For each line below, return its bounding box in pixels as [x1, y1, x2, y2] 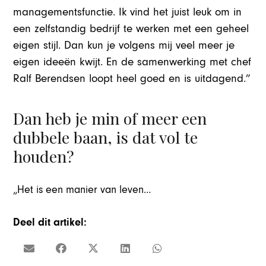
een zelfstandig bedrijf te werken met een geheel [13, 23, 249, 36]
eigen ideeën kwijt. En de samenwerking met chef [13, 56, 252, 69]
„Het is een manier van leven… [13, 183, 151, 197]
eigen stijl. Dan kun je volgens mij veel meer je [13, 39, 235, 52]
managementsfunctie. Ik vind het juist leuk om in [13, 6, 242, 19]
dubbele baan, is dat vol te [13, 126, 198, 148]
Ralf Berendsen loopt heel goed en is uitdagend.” [13, 72, 251, 85]
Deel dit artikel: [13, 216, 87, 229]
